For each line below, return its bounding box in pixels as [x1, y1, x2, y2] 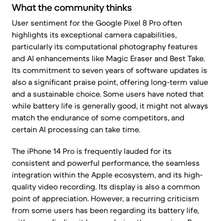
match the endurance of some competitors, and [12, 112, 184, 122]
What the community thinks [12, 1, 132, 14]
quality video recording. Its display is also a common [12, 182, 200, 191]
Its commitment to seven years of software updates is [12, 65, 207, 75]
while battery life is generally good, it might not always [12, 101, 208, 110]
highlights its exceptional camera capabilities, [12, 30, 177, 39]
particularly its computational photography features [12, 41, 198, 51]
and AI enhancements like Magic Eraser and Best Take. [12, 53, 205, 63]
